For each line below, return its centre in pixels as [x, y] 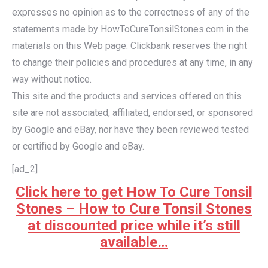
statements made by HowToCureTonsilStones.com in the [130, 29]
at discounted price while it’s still [134, 226]
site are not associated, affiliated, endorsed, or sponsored [133, 113]
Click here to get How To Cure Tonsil [134, 192]
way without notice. [52, 80]
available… [134, 243]
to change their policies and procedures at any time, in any [133, 63]
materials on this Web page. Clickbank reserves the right [130, 46]
